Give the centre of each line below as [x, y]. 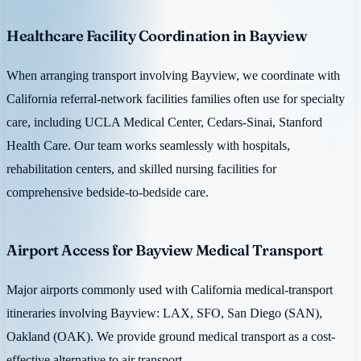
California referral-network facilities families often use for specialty [176, 99]
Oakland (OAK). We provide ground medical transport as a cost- [171, 337]
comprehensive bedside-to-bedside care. [108, 193]
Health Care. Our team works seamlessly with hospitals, [148, 146]
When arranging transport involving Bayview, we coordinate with [173, 76]
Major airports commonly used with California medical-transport [170, 290]
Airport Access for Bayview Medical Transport [165, 251]
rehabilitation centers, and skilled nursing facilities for [141, 169]
